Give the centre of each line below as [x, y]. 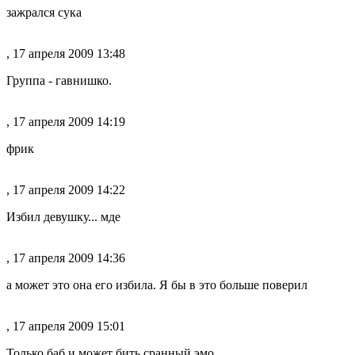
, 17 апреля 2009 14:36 [66, 258]
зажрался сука [44, 12]
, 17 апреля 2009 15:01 [66, 326]
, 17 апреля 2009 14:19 [66, 122]
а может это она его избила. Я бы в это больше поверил [157, 285]
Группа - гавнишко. [59, 80]
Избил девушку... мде [63, 217]
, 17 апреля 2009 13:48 [66, 53]
